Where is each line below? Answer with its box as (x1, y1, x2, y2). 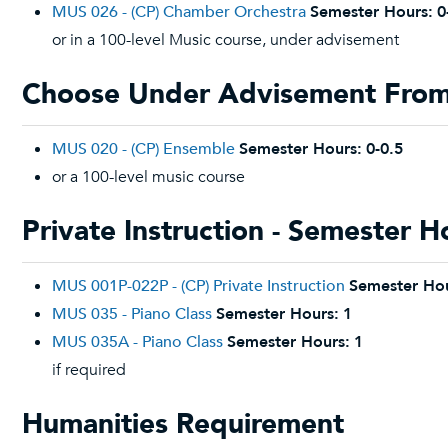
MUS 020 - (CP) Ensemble (52, 138, 235, 160)
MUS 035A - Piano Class (52, 331, 223, 353)
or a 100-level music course (52, 166, 245, 188)
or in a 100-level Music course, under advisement (52, 29, 399, 51)
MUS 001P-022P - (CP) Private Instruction (52, 275, 345, 297)
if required (52, 359, 126, 381)
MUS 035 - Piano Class (52, 303, 212, 325)
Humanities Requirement (22, 405, 344, 443)
